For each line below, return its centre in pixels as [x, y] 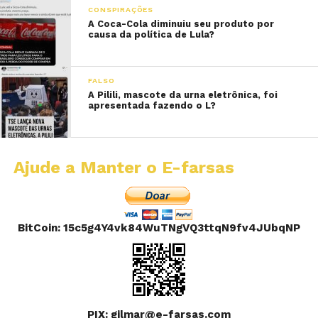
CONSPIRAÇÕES [121, 9]
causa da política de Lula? [152, 34]
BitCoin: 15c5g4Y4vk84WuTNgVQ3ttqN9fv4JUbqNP [159, 227]
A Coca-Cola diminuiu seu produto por [181, 23]
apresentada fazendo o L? [152, 105]
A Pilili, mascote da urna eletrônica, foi [183, 94]
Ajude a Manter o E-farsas [124, 167]
